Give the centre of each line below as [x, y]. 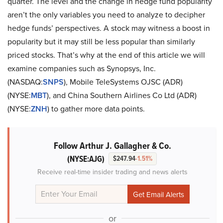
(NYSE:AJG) [86, 159]
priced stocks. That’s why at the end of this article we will [106, 55]
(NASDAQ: [25, 82]
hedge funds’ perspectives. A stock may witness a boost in [109, 28]
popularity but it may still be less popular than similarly [101, 42]
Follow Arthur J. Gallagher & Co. [112, 146]
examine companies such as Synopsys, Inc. [82, 68]
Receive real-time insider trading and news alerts [112, 172]
